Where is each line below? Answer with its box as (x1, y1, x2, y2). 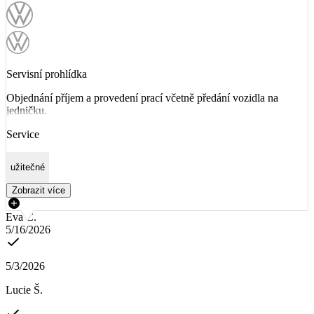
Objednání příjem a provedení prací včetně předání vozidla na (6, 91, 278, 104)
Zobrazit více (12, 184, 65, 196)
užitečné (11, 162, 45, 173)
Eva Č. (6, 210, 36, 223)
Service (6, 128, 39, 140)
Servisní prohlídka (6, 67, 87, 80)
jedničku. (6, 104, 47, 116)
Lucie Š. (6, 283, 43, 296)
